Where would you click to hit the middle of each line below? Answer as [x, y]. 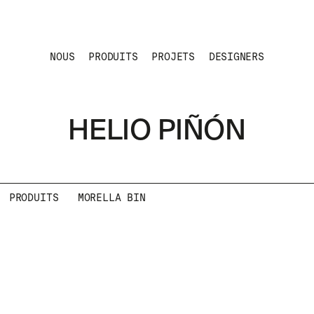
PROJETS [173, 57]
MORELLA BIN [111, 198]
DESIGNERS [236, 57]
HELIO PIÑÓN [157, 132]
